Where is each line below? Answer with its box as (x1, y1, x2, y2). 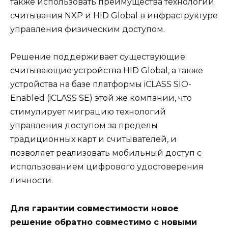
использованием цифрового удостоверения (10, 162, 204, 172)
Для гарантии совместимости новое (10, 203, 179, 213)
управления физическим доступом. (10, 24, 165, 35)
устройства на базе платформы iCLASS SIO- (10, 79, 191, 90)
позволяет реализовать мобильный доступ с (10, 148, 202, 158)
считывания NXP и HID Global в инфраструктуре (10, 11, 218, 21)
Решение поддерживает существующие (10, 52, 185, 62)
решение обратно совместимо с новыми (10, 217, 197, 227)
